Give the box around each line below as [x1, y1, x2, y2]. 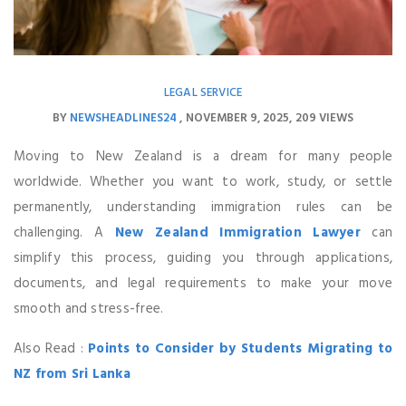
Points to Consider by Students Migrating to [88, 337, 392, 360]
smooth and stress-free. [14, 297, 164, 320]
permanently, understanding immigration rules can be [14, 196, 392, 218]
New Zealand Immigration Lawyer [115, 221, 361, 244]
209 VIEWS [295, 108, 353, 128]
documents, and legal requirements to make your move [14, 272, 392, 295]
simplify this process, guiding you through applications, [14, 246, 392, 269]
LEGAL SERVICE [163, 82, 243, 102]
